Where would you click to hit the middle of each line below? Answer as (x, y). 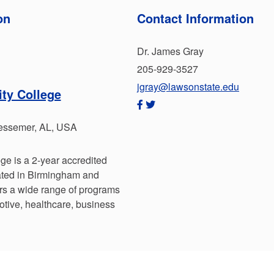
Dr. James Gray (170, 51)
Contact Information (195, 18)
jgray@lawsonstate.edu (188, 87)
